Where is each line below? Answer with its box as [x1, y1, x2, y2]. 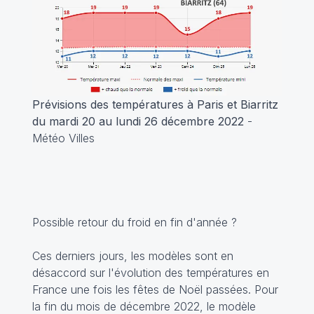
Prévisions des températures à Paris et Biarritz [32, 97, 278, 112]
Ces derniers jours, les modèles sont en [32, 249, 233, 264]
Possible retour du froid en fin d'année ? [32, 215, 237, 230]
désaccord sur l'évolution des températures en [32, 266, 269, 280]
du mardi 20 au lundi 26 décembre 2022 [32, 114, 244, 129]
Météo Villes [32, 131, 95, 146]
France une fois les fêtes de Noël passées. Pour [32, 282, 278, 297]
